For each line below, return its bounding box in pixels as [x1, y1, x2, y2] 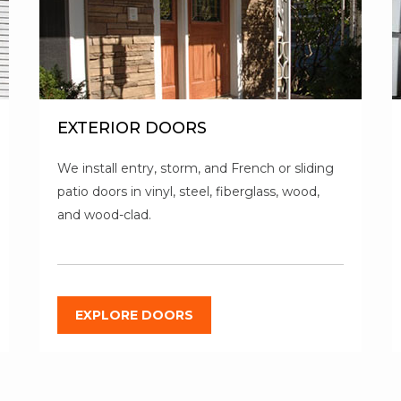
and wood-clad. [57, 207, 151, 223]
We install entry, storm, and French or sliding [57, 160, 334, 176]
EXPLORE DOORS [75, 307, 193, 323]
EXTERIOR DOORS [57, 118, 207, 138]
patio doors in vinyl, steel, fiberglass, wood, [57, 183, 320, 200]
